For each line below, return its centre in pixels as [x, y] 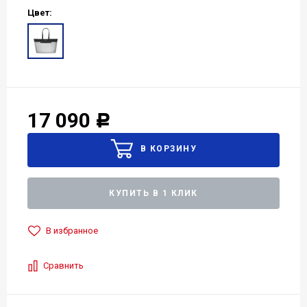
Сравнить [63, 265]
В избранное [72, 230]
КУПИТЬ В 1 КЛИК [153, 193]
